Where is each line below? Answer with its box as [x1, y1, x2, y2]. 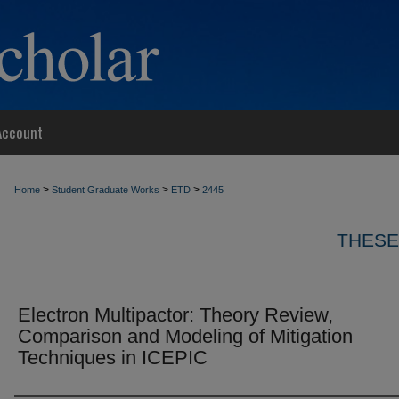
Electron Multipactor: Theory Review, [18, 304, 333, 326]
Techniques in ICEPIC [18, 346, 208, 369]
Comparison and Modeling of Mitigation [18, 325, 353, 347]
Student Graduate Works [52, 184, 159, 195]
